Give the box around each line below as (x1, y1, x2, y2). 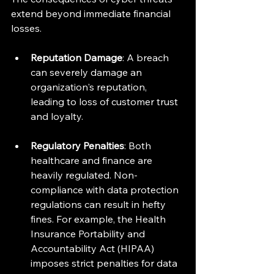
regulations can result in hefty (31, 198, 168, 210)
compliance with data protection (31, 183, 181, 196)
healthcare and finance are (31, 154, 155, 166)
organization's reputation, (31, 81, 149, 93)
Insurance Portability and (31, 228, 147, 240)
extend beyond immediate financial (11, 7, 173, 20)
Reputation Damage (31, 51, 122, 64)
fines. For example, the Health (31, 213, 168, 225)
